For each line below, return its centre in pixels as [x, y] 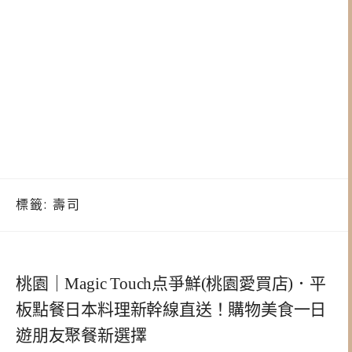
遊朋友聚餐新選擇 [81, 335]
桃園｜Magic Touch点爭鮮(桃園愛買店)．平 [171, 283]
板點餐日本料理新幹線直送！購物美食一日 [171, 309]
